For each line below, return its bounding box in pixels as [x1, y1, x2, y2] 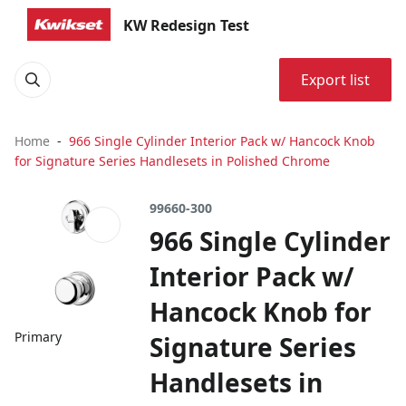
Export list [301, 70, 370, 90]
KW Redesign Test [123, 15, 249, 35]
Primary [14, 328, 62, 346]
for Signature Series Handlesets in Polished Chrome [14, 152, 330, 169]
